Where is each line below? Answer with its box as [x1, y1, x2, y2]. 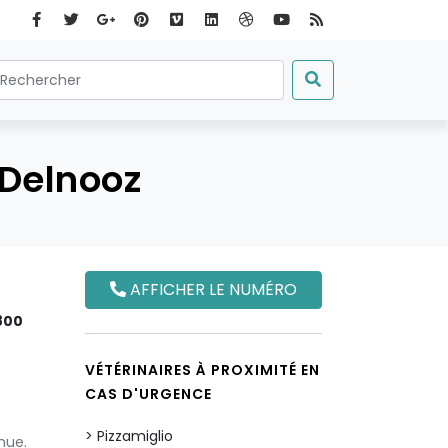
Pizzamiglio [97, 426, 173, 446]
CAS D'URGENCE [85, 384, 212, 404]
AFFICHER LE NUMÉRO [126, 278, 297, 301]
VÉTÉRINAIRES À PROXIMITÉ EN [85, 360, 320, 380]
